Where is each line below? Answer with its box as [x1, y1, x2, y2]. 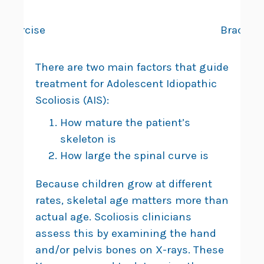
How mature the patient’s [60, 116, 190, 130]
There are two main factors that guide [35, 61, 229, 74]
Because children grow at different [35, 177, 212, 191]
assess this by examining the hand [35, 227, 216, 240]
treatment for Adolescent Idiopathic [35, 77, 217, 91]
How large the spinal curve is [60, 149, 209, 163]
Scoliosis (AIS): [35, 94, 109, 107]
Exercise [2, 24, 45, 37]
